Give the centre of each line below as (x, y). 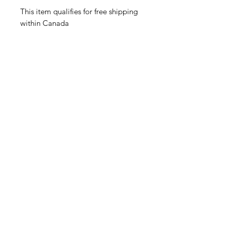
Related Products (81, 59)
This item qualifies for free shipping (79, 12)
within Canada (45, 23)
